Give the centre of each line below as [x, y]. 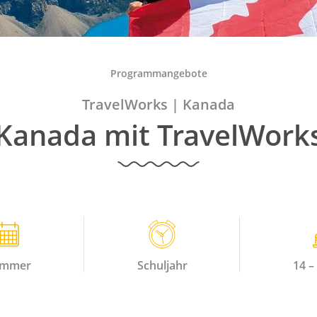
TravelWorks [125, 104]
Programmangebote [158, 73]
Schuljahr [162, 265]
